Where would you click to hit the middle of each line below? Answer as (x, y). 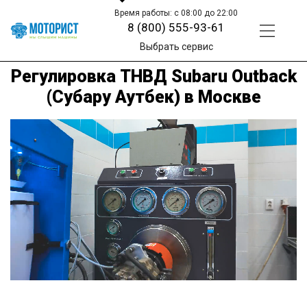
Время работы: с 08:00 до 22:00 (176, 13)
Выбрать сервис (176, 47)
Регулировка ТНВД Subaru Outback (153, 76)
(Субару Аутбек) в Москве (153, 97)
